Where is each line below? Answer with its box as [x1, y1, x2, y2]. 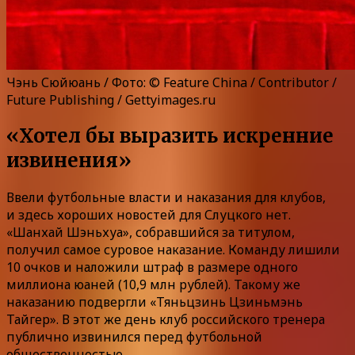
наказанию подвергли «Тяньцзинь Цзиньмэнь [6, 293, 303, 311]
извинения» [6, 148, 132, 174]
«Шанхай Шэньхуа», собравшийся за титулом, [6, 223, 295, 242]
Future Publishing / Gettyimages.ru [6, 90, 216, 109]
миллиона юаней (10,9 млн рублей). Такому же [6, 276, 300, 294]
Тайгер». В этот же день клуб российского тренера [6, 311, 325, 329]
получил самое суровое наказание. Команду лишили [6, 241, 340, 259]
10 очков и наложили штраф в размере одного [6, 258, 298, 277]
